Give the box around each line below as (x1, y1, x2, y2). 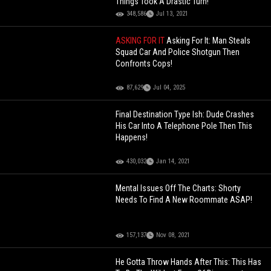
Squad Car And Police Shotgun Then (116, 47, 240, 57)
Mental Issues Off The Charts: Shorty (116, 183, 241, 194)
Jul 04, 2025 (153, 83, 186, 92)
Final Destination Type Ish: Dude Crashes (116, 109, 255, 120)
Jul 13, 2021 (156, 10, 189, 18)
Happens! (116, 132, 148, 143)
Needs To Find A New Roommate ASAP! (116, 195, 253, 205)
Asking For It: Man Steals (166, 36, 251, 46)
